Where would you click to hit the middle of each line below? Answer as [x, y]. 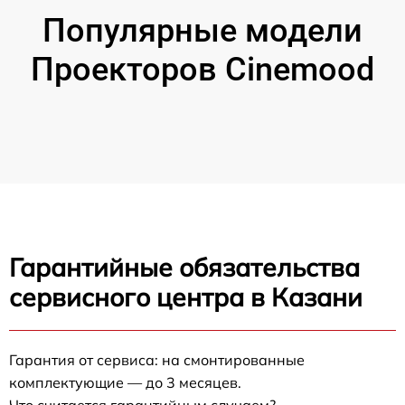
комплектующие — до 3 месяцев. [125, 382]
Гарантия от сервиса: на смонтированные [157, 360]
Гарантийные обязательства [184, 267]
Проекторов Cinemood [202, 70]
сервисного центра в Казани [186, 297]
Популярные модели [202, 31]
